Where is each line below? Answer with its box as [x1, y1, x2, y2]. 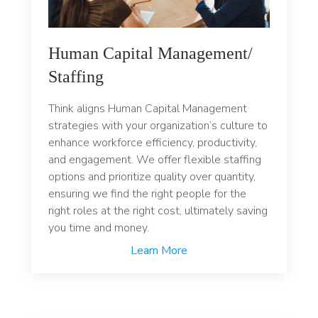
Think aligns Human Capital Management [48, 101, 247, 117]
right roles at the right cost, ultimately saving [48, 203, 268, 219]
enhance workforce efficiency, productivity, [48, 135, 257, 151]
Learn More [131, 243, 187, 259]
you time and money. [48, 220, 149, 236]
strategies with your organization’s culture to [48, 118, 268, 134]
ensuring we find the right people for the [48, 186, 246, 202]
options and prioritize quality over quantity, [48, 169, 256, 185]
